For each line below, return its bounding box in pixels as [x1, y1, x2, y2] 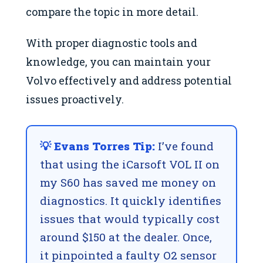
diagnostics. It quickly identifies [40, 193, 221, 208]
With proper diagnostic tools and [26, 36, 197, 50]
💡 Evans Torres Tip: [40, 139, 155, 154]
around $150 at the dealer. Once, [40, 230, 212, 245]
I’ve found [155, 139, 214, 154]
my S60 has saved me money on [40, 175, 216, 190]
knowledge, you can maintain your [26, 55, 211, 69]
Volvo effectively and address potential [26, 73, 232, 88]
